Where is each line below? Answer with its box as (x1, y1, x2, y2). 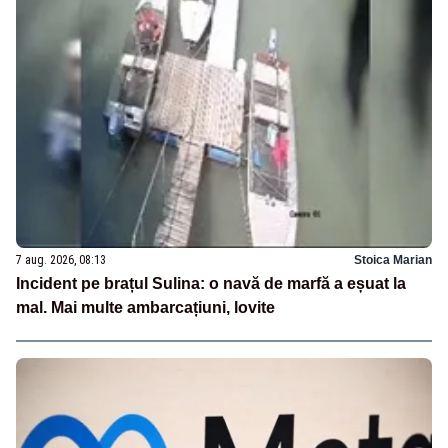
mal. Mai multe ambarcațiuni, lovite (16, 299, 275, 317)
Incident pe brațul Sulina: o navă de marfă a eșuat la (16, 275, 406, 293)
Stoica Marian (354, 253, 432, 268)
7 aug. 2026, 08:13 (16, 253, 106, 268)
